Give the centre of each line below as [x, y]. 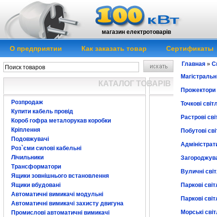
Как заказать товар [114, 48]
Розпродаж [27, 102]
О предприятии [36, 48]
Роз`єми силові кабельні [46, 148]
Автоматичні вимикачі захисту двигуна [67, 203]
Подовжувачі [30, 139]
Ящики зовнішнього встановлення [60, 176]
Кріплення [26, 130]
